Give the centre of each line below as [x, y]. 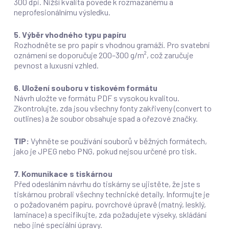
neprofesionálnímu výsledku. [62, 12]
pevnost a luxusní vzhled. [56, 65]
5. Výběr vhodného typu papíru [70, 35]
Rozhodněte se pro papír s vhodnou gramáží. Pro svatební [111, 45]
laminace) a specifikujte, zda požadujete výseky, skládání [110, 214]
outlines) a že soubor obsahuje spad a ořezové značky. [106, 118]
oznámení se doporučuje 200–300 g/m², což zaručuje [103, 55]
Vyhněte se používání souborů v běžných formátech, [118, 141]
